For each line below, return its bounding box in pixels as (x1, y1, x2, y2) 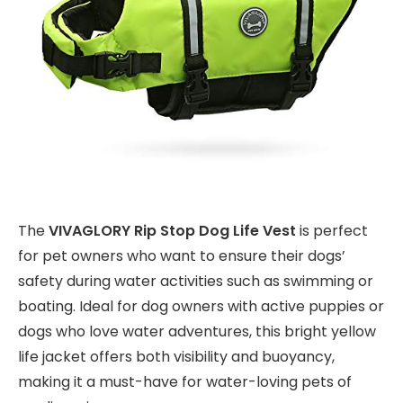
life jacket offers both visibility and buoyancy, (18, 346, 335, 368)
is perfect (296, 220, 368, 242)
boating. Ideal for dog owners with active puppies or (18, 296, 384, 318)
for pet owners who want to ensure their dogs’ (18, 246, 345, 267)
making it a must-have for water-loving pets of (18, 372, 352, 393)
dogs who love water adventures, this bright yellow (18, 321, 376, 343)
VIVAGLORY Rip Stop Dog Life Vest (49, 220, 296, 242)
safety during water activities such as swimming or (18, 271, 373, 292)
